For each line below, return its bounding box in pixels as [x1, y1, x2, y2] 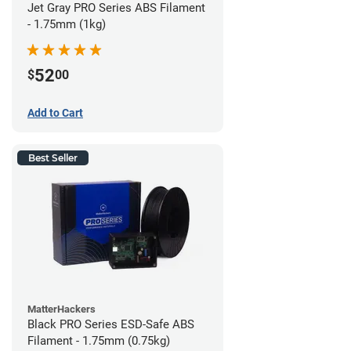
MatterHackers [27, 302, 96, 315]
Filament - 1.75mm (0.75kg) [27, 333, 170, 348]
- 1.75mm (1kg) [27, 16, 106, 31]
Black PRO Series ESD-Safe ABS [27, 317, 194, 331]
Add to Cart [27, 106, 83, 119]
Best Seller [28, 151, 78, 164]
